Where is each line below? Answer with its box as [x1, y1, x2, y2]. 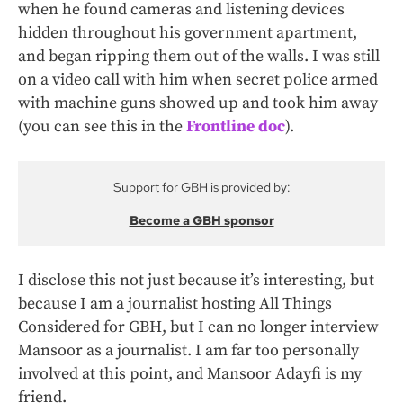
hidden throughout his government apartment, [18, 22, 357, 44]
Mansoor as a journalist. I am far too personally [18, 340, 359, 362]
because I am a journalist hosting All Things [18, 293, 332, 315]
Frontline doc [186, 116, 285, 138]
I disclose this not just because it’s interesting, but [18, 270, 374, 291]
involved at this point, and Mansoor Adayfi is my [18, 363, 362, 385]
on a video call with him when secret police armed [18, 69, 378, 91]
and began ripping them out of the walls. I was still [18, 46, 380, 67]
